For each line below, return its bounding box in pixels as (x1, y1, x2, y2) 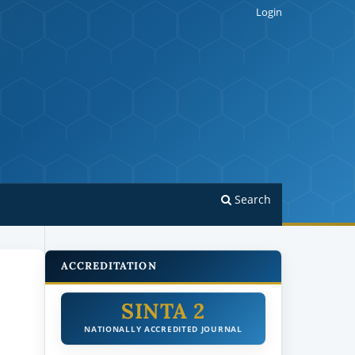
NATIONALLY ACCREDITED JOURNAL (84, 323, 242, 334)
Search (231, 191, 271, 207)
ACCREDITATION (61, 258, 157, 273)
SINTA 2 (121, 296, 205, 324)
